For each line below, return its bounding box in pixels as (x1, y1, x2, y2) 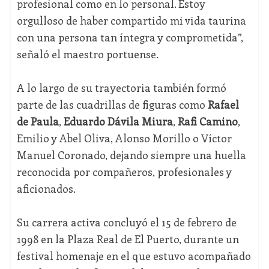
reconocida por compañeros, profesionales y (16, 165, 232, 180)
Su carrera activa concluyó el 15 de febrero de (16, 215, 237, 230)
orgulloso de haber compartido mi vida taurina (16, 13, 246, 28)
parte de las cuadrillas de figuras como (16, 97, 208, 112)
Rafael (207, 97, 239, 112)
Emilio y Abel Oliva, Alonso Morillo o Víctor (16, 131, 232, 146)
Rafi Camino (177, 114, 238, 129)
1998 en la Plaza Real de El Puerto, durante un (16, 232, 239, 247)
